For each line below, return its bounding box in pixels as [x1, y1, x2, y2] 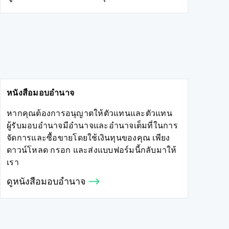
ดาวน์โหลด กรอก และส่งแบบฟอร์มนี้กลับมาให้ [7, 147, 177, 155]
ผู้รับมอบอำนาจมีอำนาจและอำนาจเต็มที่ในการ [7, 122, 178, 130]
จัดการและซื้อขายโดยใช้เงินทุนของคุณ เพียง [7, 134, 170, 143]
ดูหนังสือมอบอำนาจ [7, 178, 88, 187]
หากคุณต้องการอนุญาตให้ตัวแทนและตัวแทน [7, 110, 172, 118]
